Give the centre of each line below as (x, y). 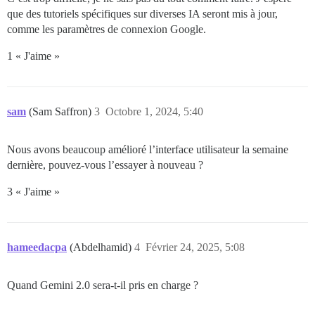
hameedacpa (37, 247)
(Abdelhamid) (102, 247)
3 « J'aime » (33, 192)
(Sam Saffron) (62, 112)
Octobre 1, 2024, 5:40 (154, 112)
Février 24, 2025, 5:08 (195, 247)
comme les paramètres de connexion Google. (107, 30)
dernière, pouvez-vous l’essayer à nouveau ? (105, 165)
